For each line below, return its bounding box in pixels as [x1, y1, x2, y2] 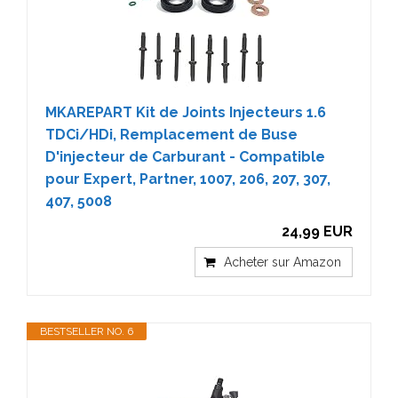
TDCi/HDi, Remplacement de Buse [45, 126, 298, 143]
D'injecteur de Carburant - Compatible [45, 148, 325, 165]
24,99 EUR [282, 223, 353, 240]
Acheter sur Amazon [224, 255, 341, 269]
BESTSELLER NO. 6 [40, 325, 133, 338]
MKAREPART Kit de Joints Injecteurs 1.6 [45, 104, 326, 121]
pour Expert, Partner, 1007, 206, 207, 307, [45, 171, 330, 187]
